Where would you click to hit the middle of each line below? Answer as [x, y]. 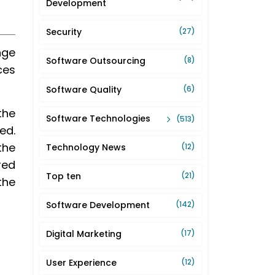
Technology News [86, 148]
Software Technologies [98, 119]
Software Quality [84, 90]
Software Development [98, 205]
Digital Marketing [84, 234]
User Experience [81, 263]
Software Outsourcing [96, 61]
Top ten [64, 176]
